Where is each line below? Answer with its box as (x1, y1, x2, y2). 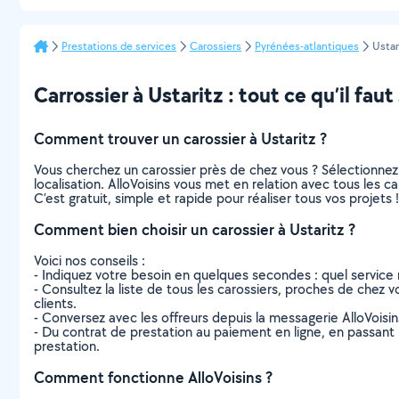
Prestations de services (61, 38, 176, 53)
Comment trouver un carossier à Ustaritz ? (34, 128, 327, 149)
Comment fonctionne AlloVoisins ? (34, 367, 273, 387)
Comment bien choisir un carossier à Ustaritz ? (34, 219, 355, 240)
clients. (34, 294, 77, 313)
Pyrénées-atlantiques (255, 38, 359, 53)
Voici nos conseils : (34, 251, 145, 270)
